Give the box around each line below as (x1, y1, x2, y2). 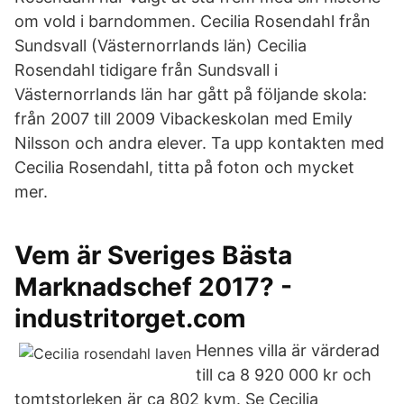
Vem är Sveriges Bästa (14, 240, 292, 271)
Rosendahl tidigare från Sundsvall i (14, 60, 278, 79)
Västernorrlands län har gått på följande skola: (14, 85, 367, 104)
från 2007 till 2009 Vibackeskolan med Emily (14, 109, 353, 128)
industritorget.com (14, 303, 246, 334)
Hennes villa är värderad (196, 341, 380, 360)
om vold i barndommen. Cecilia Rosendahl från (14, 12, 371, 31)
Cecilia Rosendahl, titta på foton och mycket (14, 158, 354, 177)
